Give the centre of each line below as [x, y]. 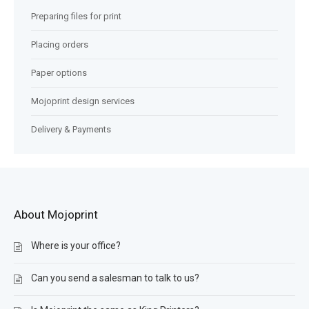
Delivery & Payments [71, 129]
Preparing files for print [76, 16]
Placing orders [60, 44]
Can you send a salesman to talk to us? [115, 278]
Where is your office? [76, 246]
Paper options [59, 73]
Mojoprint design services [83, 101]
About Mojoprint [56, 215]
